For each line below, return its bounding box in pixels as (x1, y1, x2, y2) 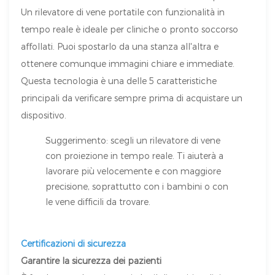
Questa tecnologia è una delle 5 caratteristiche (21, 76, 217, 87)
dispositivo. (21, 110, 67, 121)
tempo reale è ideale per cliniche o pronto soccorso (21, 24, 239, 35)
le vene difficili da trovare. (45, 196, 151, 207)
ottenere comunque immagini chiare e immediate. (21, 58, 235, 69)
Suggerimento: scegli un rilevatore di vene (45, 135, 221, 146)
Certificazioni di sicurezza (21, 238, 126, 249)
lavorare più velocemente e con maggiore (45, 166, 222, 177)
